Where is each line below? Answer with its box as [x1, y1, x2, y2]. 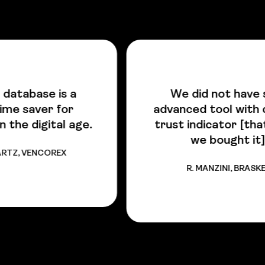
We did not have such [78, 88, 196, 101]
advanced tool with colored [61, 104, 214, 116]
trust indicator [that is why [62, 119, 212, 131]
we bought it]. [98, 134, 176, 147]
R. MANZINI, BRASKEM [94, 164, 181, 173]
